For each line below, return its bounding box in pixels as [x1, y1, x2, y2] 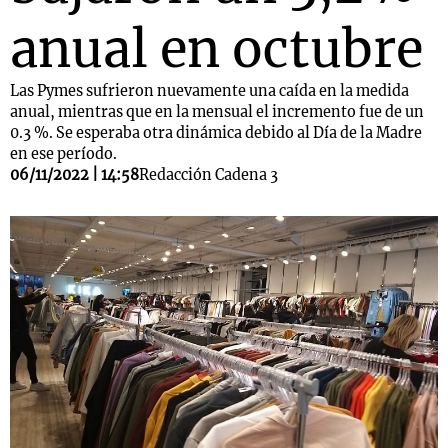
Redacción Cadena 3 [139, 166, 278, 184]
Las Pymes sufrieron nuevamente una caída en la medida [10, 82, 409, 100]
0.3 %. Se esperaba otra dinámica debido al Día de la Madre [10, 124, 422, 142]
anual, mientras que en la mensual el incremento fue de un [10, 103, 424, 121]
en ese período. [10, 145, 117, 163]
